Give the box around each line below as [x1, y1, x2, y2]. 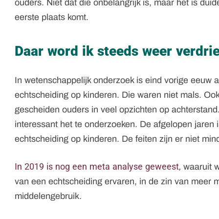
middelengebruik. [15, 191, 84, 201]
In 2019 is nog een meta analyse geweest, [15, 161, 181, 172]
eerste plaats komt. [15, 12, 88, 22]
